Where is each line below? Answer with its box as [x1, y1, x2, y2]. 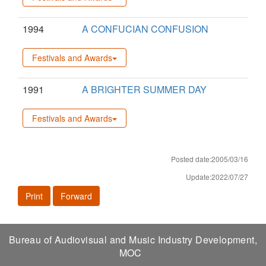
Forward [61, 189, 92, 202]
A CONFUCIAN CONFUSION [82, 21, 208, 36]
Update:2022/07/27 [186, 171, 248, 182]
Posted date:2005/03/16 [171, 153, 248, 164]
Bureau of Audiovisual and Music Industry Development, [8, 232, 258, 246]
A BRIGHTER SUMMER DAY [82, 82, 207, 96]
